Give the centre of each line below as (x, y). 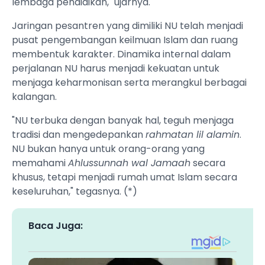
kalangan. (34, 97)
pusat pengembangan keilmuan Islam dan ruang (125, 40)
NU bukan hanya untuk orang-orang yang (108, 149)
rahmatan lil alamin (193, 135)
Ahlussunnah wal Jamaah (129, 163)
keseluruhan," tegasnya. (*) (75, 192)
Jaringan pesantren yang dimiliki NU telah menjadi (127, 26)
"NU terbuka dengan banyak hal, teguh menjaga (123, 121)
